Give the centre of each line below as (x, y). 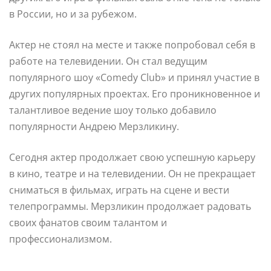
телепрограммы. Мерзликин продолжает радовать (130, 206)
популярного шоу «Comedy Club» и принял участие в (134, 77)
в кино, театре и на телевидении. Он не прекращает (132, 173)
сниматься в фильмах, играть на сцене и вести (119, 190)
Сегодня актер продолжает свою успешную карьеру (132, 157)
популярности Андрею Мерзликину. (94, 126)
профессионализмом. (60, 239)
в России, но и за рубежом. (73, 14)
